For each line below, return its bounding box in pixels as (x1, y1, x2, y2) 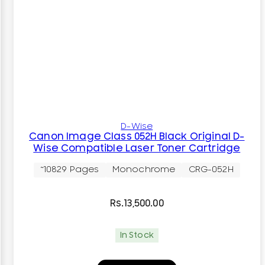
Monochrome (112, 164, 176, 175)
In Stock (119, 230, 154, 240)
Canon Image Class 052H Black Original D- (29, 130, 245, 143)
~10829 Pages (40, 164, 99, 175)
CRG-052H (188, 164, 234, 175)
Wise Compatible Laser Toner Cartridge (33, 142, 241, 154)
